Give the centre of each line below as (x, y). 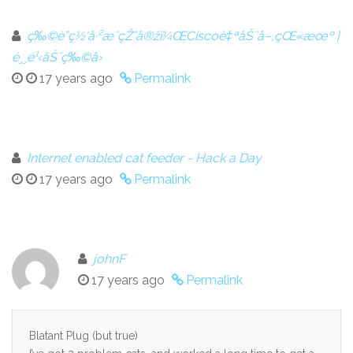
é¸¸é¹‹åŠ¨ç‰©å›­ (57, 57)
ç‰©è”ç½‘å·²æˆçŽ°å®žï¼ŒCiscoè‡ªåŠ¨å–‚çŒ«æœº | (183, 35)
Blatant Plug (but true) (84, 335)
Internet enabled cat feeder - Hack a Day (144, 158)
